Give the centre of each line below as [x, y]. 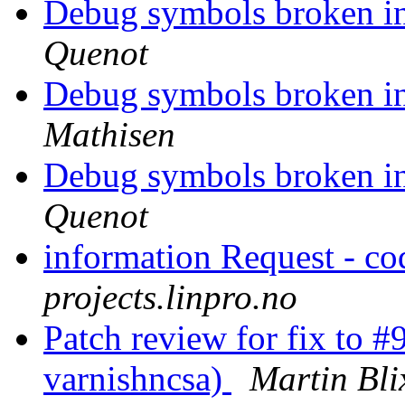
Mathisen [109, 135]
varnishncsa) [137, 379]
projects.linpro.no [170, 297]
